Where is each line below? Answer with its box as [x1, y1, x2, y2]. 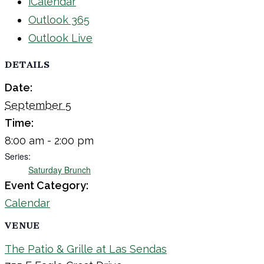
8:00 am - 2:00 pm [5, 134, 94, 147]
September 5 [5, 98, 71, 111]
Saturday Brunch [28, 163, 91, 176]
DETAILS [5, 60, 50, 71]
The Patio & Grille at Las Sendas [5, 243, 167, 256]
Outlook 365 [28, 14, 90, 27]
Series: [5, 150, 31, 162]
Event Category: [5, 179, 88, 192]
